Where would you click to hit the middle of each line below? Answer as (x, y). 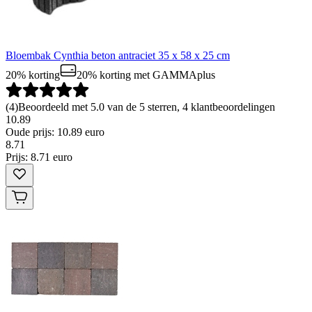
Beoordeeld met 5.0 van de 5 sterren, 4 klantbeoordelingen (147, 107)
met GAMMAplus (173, 75)
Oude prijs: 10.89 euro (55, 132)
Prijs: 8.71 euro (39, 157)
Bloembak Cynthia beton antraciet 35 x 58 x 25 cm (118, 56)
